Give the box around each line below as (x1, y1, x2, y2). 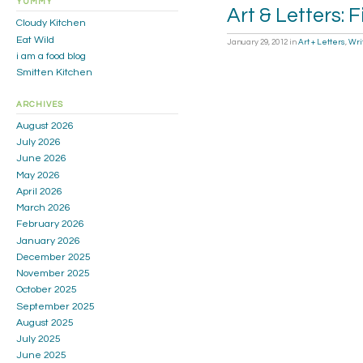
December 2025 (16, 251, 91, 263)
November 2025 (16, 268, 90, 280)
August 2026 (16, 120, 74, 131)
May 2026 (16, 169, 60, 181)
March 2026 (16, 203, 70, 214)
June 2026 (16, 153, 66, 164)
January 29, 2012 (227, 38, 288, 47)
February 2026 (16, 219, 84, 230)
